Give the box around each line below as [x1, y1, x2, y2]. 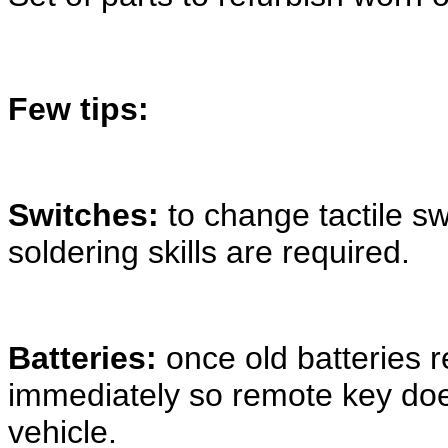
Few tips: [8, 90, 149, 127]
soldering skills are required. [8, 233, 419, 270]
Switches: [8, 196, 159, 233]
